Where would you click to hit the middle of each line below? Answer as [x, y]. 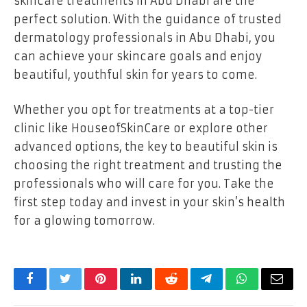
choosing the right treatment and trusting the [148, 165]
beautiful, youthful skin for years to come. [135, 74]
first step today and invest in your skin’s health [149, 202]
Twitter [82, 289]
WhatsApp [267, 289]
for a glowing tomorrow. [84, 221]
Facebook [53, 289]
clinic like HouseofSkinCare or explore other [141, 128]
